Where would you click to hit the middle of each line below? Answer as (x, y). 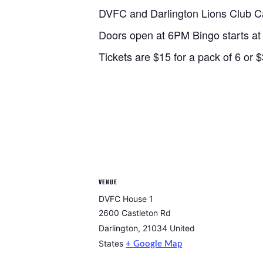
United (182, 228)
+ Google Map (154, 244)
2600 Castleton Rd (135, 213)
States (111, 243)
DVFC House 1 (126, 199)
